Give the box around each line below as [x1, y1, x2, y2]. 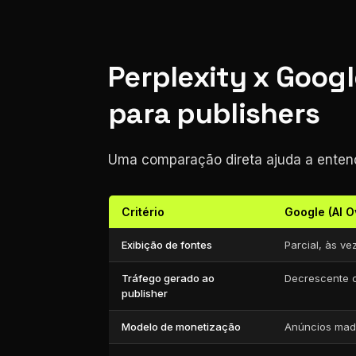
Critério [122, 205, 164, 219]
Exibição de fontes [122, 238, 212, 251]
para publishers [108, 95, 320, 132]
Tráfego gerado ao [122, 272, 215, 284]
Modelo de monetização [122, 320, 241, 333]
